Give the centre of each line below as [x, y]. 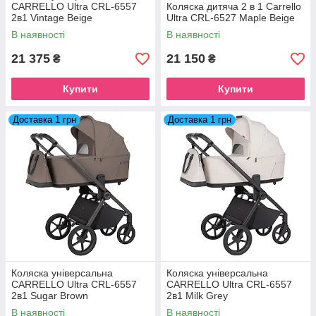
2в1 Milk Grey [197, 296]
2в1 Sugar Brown [50, 296]
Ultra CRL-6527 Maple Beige [231, 18]
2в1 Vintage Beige [52, 18]
